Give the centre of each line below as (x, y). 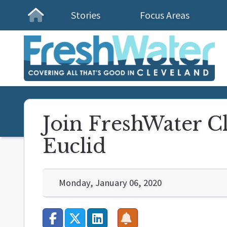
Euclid (74, 146)
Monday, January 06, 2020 (110, 183)
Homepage (68, 25)
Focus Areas (165, 15)
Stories (86, 15)
